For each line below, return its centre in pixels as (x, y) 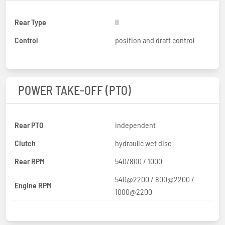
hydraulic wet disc (143, 143)
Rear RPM (30, 161)
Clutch (25, 143)
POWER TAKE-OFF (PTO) (75, 90)
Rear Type (30, 22)
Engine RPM (33, 185)
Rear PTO (29, 125)
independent (135, 125)
